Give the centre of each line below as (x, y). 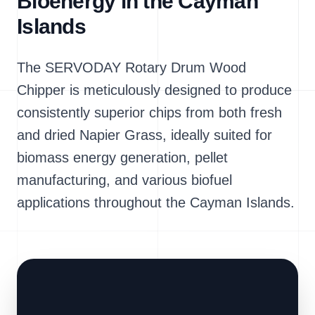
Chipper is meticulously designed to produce (154, 90)
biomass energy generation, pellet (122, 157)
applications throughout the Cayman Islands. (156, 202)
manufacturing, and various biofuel (124, 180)
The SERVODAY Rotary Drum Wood (131, 67)
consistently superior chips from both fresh (149, 112)
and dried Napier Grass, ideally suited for (144, 135)
